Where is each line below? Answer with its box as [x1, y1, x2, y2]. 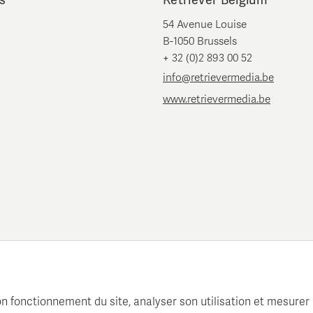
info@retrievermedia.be [163, 71, 274, 85]
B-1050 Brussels [163, 35, 237, 48]
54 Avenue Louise [163, 18, 247, 31]
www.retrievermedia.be [163, 93, 270, 106]
